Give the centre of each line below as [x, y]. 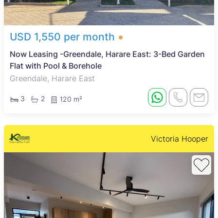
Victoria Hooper [180, 139]
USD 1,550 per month [62, 37]
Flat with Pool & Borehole [56, 66]
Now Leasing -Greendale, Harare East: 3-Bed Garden [107, 54]
